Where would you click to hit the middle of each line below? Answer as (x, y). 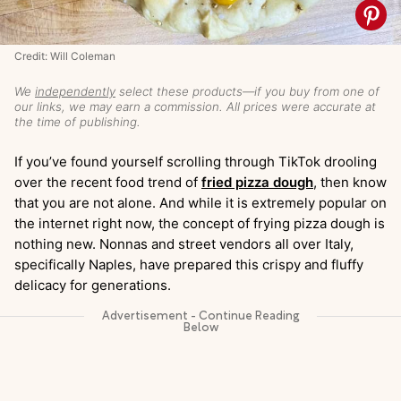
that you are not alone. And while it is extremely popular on (200, 203)
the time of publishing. (77, 122)
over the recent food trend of (108, 182)
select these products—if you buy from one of (247, 91)
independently (75, 91)
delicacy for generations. (93, 285)
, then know (350, 182)
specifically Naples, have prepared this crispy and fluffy (189, 264)
